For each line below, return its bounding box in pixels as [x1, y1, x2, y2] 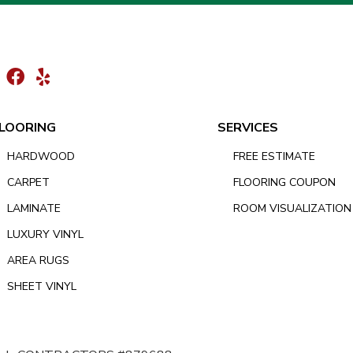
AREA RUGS [7, 253, 70, 268]
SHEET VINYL [7, 279, 77, 294]
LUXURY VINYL [7, 227, 84, 242]
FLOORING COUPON [233, 175, 336, 190]
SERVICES [217, 119, 279, 136]
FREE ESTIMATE [233, 149, 316, 164]
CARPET [7, 175, 50, 190]
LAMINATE [7, 201, 61, 216]
